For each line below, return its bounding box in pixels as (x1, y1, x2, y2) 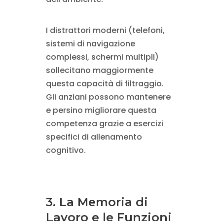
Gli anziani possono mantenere (45, 91, 171, 103)
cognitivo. (45, 145, 86, 156)
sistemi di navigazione (45, 38, 135, 50)
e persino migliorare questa (45, 105, 156, 116)
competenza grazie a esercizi (45, 118, 163, 130)
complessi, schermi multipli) (45, 51, 159, 63)
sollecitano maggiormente (45, 65, 153, 76)
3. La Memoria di (45, 195, 148, 210)
